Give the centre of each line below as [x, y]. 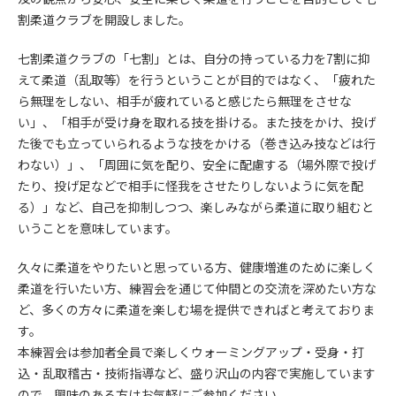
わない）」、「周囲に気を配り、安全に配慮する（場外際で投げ [197, 164]
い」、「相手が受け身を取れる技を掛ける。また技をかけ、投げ [197, 122]
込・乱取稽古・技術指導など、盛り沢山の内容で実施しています [197, 373]
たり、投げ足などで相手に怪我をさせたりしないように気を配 [190, 186]
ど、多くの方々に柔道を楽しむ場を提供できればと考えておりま [196, 309]
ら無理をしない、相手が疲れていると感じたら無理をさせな [185, 101]
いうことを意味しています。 [98, 228]
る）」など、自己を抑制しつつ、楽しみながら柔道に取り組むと [196, 207]
